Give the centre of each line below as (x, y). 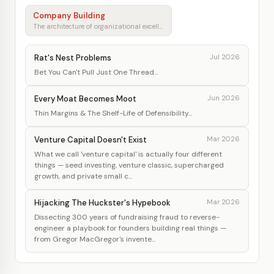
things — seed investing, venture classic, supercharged (129, 165)
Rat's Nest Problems (73, 58)
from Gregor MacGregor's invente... (95, 239)
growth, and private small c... (83, 176)
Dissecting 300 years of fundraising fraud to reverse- (127, 217)
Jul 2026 (225, 57)
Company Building (69, 16)
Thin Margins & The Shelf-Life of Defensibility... (113, 113)
